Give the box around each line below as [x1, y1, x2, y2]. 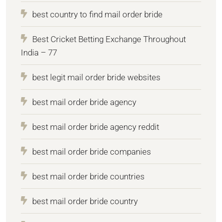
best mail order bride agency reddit [32, 121, 159, 132]
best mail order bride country [32, 196, 138, 206]
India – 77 [21, 47, 57, 57]
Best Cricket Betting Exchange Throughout [32, 34, 186, 44]
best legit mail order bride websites [32, 72, 161, 82]
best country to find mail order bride [32, 9, 163, 19]
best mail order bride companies [32, 146, 151, 157]
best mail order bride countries [32, 171, 145, 181]
